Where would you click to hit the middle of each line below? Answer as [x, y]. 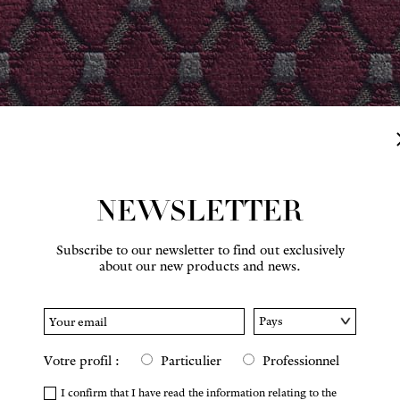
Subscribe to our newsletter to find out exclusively [200, 250]
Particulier [191, 361]
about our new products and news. [200, 266]
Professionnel [301, 361]
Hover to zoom [102, 286]
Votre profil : [82, 361]
